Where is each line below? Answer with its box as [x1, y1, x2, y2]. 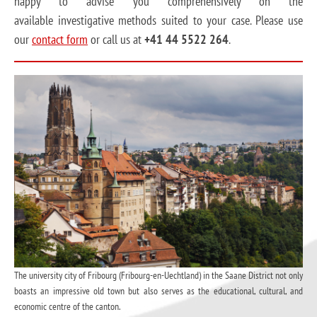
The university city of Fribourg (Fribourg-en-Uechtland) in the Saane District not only [14, 269, 303, 282]
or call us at [88, 30, 144, 47]
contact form [32, 30, 88, 47]
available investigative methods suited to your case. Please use [14, 11, 303, 28]
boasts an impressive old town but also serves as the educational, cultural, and [14, 284, 303, 298]
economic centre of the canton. [14, 300, 120, 313]
